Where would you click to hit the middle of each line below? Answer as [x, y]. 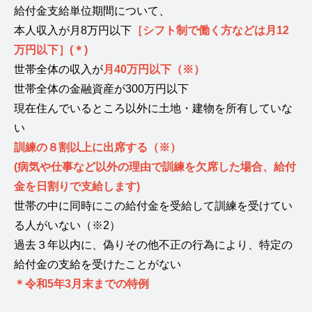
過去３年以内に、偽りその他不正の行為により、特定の [153, 244]
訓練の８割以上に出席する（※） [97, 147]
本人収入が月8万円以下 [73, 30]
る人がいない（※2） [67, 225]
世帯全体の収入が [58, 69]
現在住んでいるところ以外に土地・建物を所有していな [153, 108]
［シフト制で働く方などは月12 [210, 30]
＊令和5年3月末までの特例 [81, 283]
